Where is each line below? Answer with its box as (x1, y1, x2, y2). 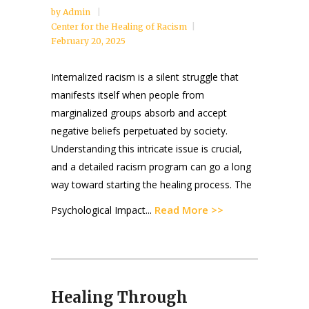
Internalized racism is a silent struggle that (51, 70, 239, 84)
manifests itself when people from (51, 88, 204, 102)
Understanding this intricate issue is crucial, (51, 142, 242, 156)
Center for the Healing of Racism (51, 21, 187, 32)
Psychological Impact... (51, 203, 154, 217)
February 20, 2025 (51, 36, 126, 47)
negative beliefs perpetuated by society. (51, 124, 228, 138)
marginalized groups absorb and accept (51, 106, 227, 120)
